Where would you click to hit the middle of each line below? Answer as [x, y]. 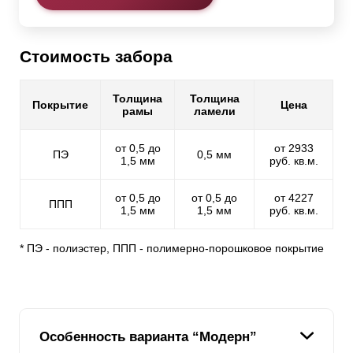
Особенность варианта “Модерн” [149, 336]
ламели [214, 111]
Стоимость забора [96, 57]
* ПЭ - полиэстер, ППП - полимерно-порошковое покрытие [172, 249]
